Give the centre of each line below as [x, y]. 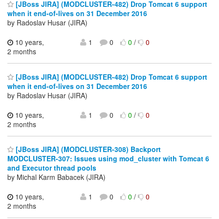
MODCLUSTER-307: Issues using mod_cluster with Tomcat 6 [108, 159]
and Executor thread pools [52, 168]
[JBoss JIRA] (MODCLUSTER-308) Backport [87, 149]
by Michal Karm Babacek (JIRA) [56, 177]
